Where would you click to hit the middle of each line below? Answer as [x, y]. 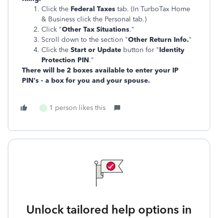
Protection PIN [65, 60]
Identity [172, 50]
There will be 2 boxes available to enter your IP [100, 70]
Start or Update [97, 50]
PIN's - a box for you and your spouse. [87, 81]
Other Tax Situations [96, 29]
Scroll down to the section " [85, 40]
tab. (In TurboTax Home [154, 9]
